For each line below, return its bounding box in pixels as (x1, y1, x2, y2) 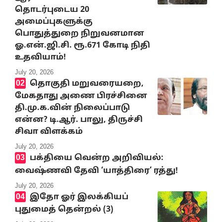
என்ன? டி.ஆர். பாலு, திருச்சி (15, 115, 143, 125)
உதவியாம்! (15, 52, 66, 62)
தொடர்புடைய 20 (15, 4, 89, 15)
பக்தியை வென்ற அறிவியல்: (29, 153, 164, 164)
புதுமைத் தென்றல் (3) (15, 205, 113, 215)
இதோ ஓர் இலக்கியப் (29, 192, 128, 202)
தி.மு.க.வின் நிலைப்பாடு (15, 103, 130, 113)
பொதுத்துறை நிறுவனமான (15, 28, 144, 39)
